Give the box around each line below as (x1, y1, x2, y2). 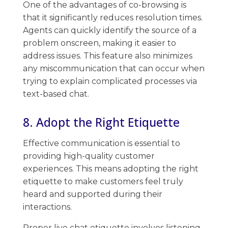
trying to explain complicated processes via (23, 76, 197, 86)
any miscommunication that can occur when (23, 63, 205, 73)
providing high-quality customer (23, 151, 155, 161)
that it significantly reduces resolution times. (23, 12, 203, 22)
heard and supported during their (23, 189, 162, 199)
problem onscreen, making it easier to (23, 38, 176, 48)
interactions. (23, 202, 72, 212)
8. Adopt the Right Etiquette (23, 113, 180, 130)
